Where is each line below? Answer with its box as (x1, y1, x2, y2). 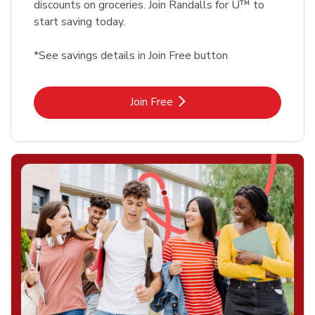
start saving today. (34, 14, 125, 30)
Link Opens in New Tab (156, 94, 271, 110)
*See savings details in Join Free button (34, 48, 228, 64)
